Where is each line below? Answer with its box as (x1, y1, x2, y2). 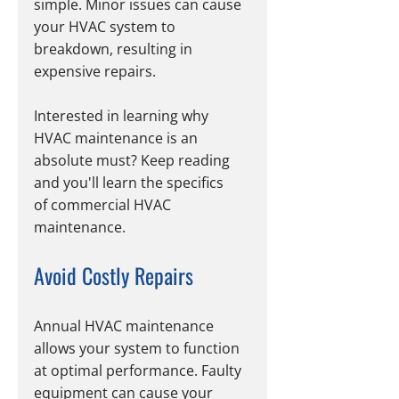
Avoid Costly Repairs (34, 259, 193, 292)
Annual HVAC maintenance (34, 316, 217, 337)
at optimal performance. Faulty (34, 361, 245, 381)
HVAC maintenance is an (34, 128, 201, 149)
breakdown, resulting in (34, 39, 196, 60)
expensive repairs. (34, 61, 159, 82)
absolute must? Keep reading (34, 151, 233, 171)
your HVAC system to (34, 17, 179, 37)
